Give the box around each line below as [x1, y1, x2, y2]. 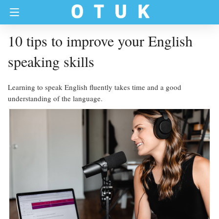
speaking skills [8, 51, 94, 71]
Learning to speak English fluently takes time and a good [8, 82, 181, 92]
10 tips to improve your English [8, 31, 193, 50]
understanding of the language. [8, 93, 103, 103]
